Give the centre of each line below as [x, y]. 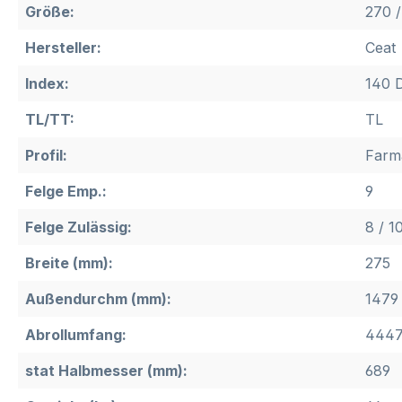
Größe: [50, 12]
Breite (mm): [69, 263]
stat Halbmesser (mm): [106, 371]
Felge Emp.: [66, 192]
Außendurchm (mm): [98, 299]
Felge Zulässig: [79, 227]
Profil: [46, 156]
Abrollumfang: [76, 335]
